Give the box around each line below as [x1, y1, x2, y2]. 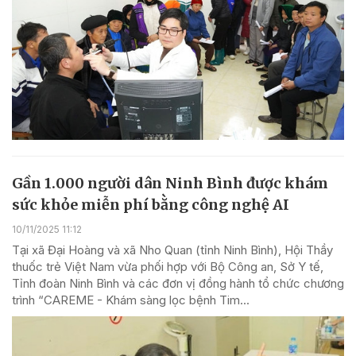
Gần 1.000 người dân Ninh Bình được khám [12, 174, 328, 193]
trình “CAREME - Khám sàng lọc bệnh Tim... [12, 292, 250, 308]
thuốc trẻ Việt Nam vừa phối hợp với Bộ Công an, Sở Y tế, [12, 259, 323, 275]
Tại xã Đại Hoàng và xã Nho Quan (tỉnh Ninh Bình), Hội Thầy [12, 242, 333, 258]
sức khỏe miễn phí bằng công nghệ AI [12, 195, 289, 215]
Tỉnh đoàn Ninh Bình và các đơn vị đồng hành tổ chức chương [12, 276, 344, 292]
